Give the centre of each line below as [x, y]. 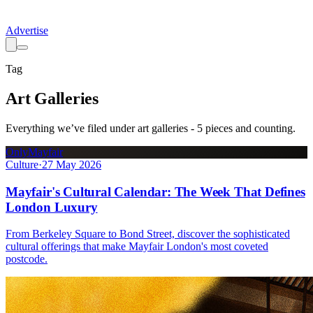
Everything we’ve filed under [72, 128]
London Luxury [52, 207]
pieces [219, 128]
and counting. [264, 128]
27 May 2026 [72, 164]
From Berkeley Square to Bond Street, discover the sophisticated [148, 234]
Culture [22, 164]
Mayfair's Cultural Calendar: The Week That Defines [155, 191]
